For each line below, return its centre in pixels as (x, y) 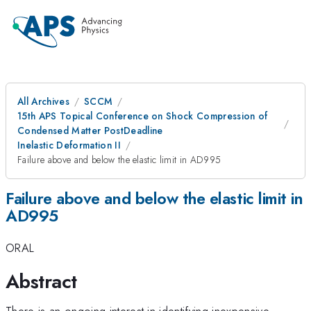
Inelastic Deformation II (69, 145)
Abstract (41, 281)
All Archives (43, 101)
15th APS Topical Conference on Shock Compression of (143, 116)
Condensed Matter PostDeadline (90, 131)
